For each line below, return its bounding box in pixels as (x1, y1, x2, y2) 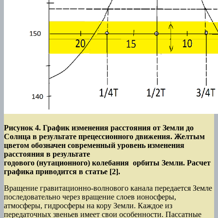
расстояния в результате (4, 150, 90, 159)
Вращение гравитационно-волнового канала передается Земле (4, 184, 212, 193)
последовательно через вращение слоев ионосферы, (4, 193, 176, 201)
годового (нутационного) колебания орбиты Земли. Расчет (4, 159, 211, 167)
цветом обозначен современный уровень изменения (4, 141, 184, 150)
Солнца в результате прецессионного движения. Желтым (4, 132, 205, 141)
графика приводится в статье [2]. (4, 167, 122, 176)
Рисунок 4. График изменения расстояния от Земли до (4, 124, 194, 132)
